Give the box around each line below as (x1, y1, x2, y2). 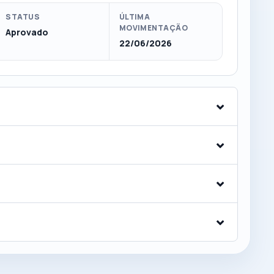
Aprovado (6, 26, 49, 38)
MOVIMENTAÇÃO (119, 23, 188, 33)
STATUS (6, 12, 40, 22)
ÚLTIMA (119, 12, 150, 22)
